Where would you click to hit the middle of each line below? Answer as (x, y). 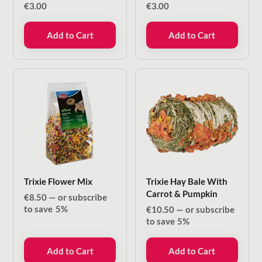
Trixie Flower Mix (58, 181)
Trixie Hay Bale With (187, 181)
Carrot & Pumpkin (182, 193)
